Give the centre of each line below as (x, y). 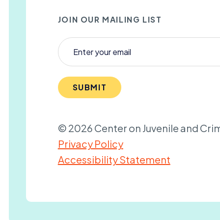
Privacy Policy (90, 143)
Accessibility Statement (114, 159)
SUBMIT (90, 87)
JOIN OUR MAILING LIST (110, 20)
